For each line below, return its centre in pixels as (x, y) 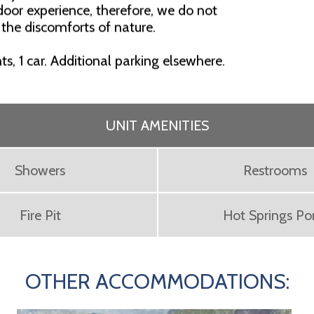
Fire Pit (40, 216)
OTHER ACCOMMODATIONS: (157, 282)
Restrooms (275, 171)
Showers (40, 171)
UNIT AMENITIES (157, 126)
